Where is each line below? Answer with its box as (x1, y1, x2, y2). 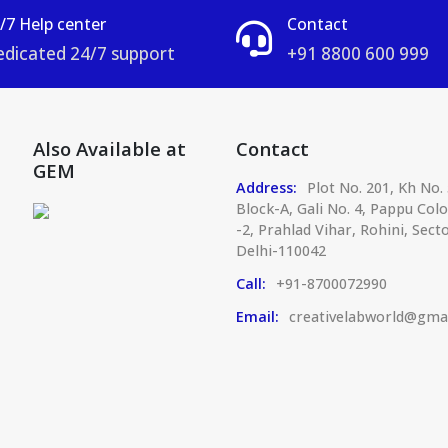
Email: (235, 306, 279, 326)
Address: (235, 177, 297, 197)
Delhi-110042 (235, 240, 326, 260)
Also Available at (32, 135, 186, 161)
